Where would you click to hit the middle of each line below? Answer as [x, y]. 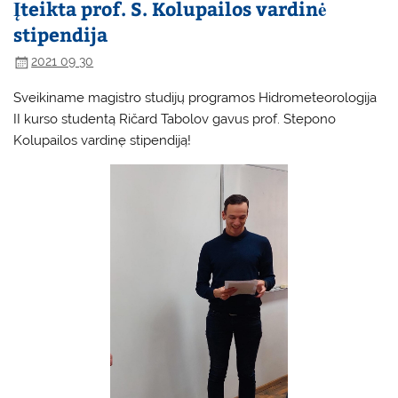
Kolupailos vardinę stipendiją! [103, 141]
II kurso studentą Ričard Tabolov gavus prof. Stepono [175, 119]
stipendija [61, 34]
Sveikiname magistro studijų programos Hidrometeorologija [195, 98]
